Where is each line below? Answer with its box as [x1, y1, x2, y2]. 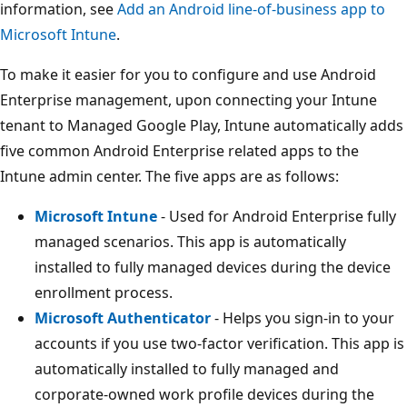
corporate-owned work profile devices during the [35, 383, 374, 404]
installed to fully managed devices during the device [35, 256, 391, 277]
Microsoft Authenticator [35, 307, 211, 328]
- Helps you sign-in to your [211, 307, 394, 328]
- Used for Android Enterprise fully [157, 205, 396, 226]
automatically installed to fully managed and [35, 358, 339, 379]
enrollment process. [35, 282, 173, 303]
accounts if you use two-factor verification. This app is [35, 333, 404, 353]
